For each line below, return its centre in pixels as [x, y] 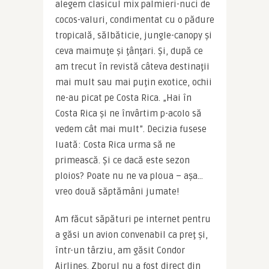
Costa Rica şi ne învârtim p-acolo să [128, 113]
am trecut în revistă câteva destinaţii [132, 66]
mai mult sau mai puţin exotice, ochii [133, 82]
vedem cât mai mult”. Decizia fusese [131, 129]
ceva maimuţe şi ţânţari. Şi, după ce [129, 51]
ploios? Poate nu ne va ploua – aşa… [129, 176]
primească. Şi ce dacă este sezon [122, 160]
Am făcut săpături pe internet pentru [133, 219]
